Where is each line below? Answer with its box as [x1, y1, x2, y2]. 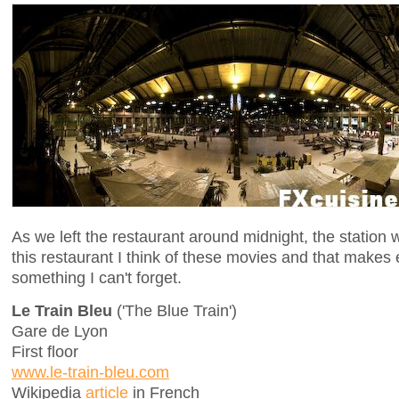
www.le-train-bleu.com [12, 362, 169, 382]
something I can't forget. [12, 267, 182, 287]
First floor [12, 342, 78, 362]
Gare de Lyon [12, 322, 108, 341]
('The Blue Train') [117, 301, 237, 321]
